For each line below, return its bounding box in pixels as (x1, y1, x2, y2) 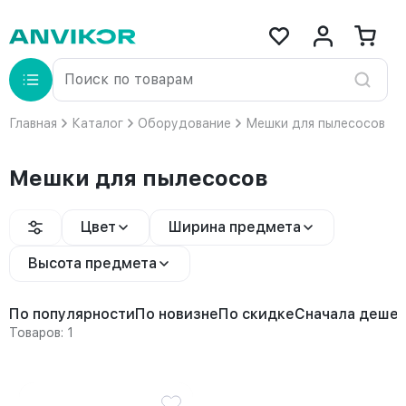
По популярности (9, 305, 135, 323)
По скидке (218, 305, 295, 323)
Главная (9, 116, 57, 130)
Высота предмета (28, 255, 157, 272)
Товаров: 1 (9, 325, 73, 340)
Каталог (72, 116, 123, 130)
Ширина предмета (169, 218, 301, 236)
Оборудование (138, 116, 231, 130)
